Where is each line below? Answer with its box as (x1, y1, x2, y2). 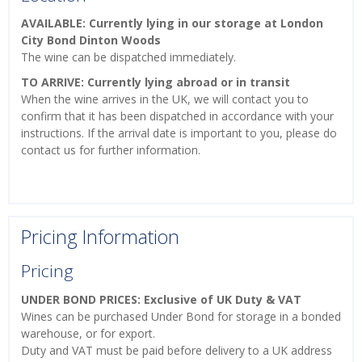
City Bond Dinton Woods (21, 32, 164, 48)
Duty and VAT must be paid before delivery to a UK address (21, 342, 332, 358)
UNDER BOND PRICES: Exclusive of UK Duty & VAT (21, 291, 301, 307)
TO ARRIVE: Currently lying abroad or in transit (21, 74, 293, 90)
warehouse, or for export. (21, 325, 155, 341)
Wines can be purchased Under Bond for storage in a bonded (21, 308, 341, 324)
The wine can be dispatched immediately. (21, 49, 236, 65)
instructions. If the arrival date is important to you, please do (21, 125, 337, 141)
